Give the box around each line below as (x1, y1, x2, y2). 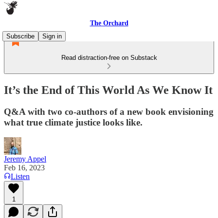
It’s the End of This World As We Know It (4, 83, 213, 96)
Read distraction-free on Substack (61, 54, 157, 61)
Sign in (42, 33, 62, 40)
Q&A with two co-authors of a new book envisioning (4, 106, 214, 117)
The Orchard (90, 19, 128, 27)
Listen (11, 172, 30, 181)
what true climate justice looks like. (4, 117, 143, 127)
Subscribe (6, 33, 35, 40)
